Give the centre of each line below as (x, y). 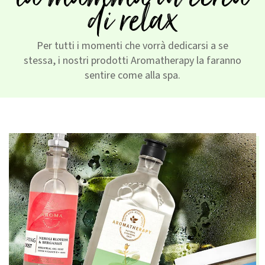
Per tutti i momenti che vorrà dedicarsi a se (132, 46)
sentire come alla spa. (132, 76)
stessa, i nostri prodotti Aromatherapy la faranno (132, 61)
